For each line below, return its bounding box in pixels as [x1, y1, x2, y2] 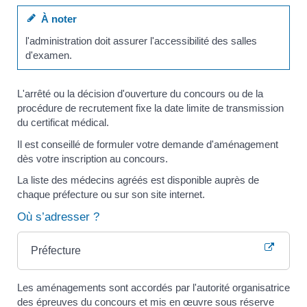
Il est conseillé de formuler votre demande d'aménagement [17, 138, 278, 150]
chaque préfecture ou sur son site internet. [17, 188, 205, 201]
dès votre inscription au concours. [17, 152, 168, 164]
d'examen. [25, 49, 73, 61]
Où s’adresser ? [17, 210, 99, 223]
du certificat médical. [17, 116, 109, 129]
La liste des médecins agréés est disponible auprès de [17, 174, 259, 186]
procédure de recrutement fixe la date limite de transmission [17, 102, 284, 114]
